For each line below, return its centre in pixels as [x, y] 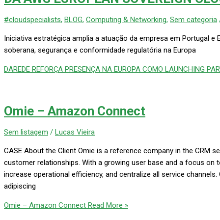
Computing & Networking [126, 20]
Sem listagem [26, 132]
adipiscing [20, 186]
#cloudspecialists [32, 20]
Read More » [107, 206]
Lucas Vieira [75, 132]
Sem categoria [193, 20]
